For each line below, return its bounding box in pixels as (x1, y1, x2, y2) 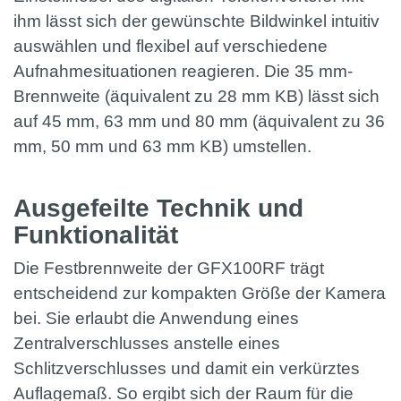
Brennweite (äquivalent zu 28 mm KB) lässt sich (13, 87, 380, 107)
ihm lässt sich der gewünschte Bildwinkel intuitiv (13, 12, 380, 31)
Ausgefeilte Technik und (13, 194, 303, 223)
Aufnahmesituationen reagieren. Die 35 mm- (13, 62, 353, 81)
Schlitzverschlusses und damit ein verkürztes (13, 359, 360, 379)
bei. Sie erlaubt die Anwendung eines (13, 309, 299, 328)
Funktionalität (13, 221, 185, 250)
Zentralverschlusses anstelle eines (13, 334, 280, 354)
